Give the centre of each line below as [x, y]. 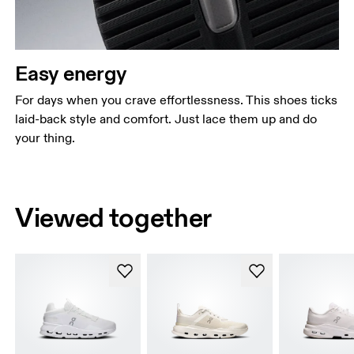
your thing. [45, 138]
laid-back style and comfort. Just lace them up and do [166, 119]
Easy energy [71, 73]
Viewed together [114, 218]
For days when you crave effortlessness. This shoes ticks [177, 100]
